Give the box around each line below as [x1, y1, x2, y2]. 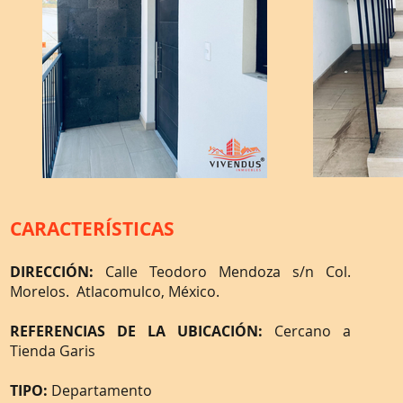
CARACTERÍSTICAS [10, 216, 175, 242]
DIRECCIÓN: [10, 262, 105, 282]
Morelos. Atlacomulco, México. [10, 282, 219, 301]
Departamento [51, 381, 152, 400]
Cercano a [274, 321, 351, 341]
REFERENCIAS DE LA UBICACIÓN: [10, 321, 274, 341]
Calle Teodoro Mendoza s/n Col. [105, 262, 351, 282]
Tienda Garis [10, 341, 95, 361]
